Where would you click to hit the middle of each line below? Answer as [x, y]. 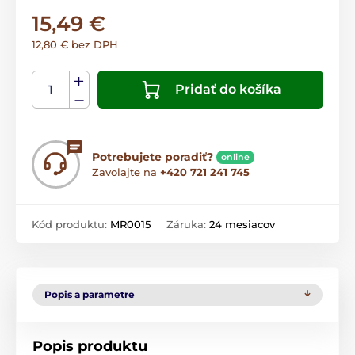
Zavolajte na [126, 172]
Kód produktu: [71, 225]
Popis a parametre [90, 295]
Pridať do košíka [228, 90]
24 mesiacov [242, 225]
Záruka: [188, 225]
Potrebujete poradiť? [153, 157]
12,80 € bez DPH [75, 45]
